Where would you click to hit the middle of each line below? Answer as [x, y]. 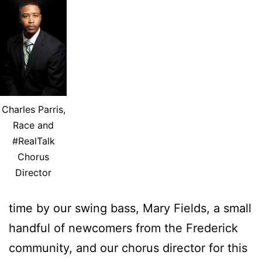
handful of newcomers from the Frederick [123, 228]
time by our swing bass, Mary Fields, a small [130, 208]
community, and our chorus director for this [128, 248]
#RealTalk [33, 141]
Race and [33, 125]
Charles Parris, [33, 109]
